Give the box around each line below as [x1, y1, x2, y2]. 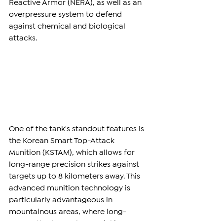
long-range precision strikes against [9, 161, 141, 168]
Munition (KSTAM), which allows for [9, 149, 137, 156]
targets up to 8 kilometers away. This [9, 173, 142, 180]
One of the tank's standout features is [9, 125, 146, 132]
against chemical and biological [9, 23, 127, 30]
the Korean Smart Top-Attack [9, 137, 116, 144]
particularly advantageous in [9, 196, 114, 203]
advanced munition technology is [9, 184, 132, 191]
